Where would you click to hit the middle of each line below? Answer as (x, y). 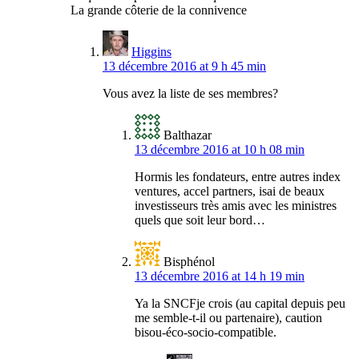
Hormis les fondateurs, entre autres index (238, 177)
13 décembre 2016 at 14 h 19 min (220, 276)
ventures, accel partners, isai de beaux (230, 192)
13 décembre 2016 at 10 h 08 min (220, 150)
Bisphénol (189, 262)
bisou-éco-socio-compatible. (206, 333)
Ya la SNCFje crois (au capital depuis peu (240, 304)
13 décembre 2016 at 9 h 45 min (184, 67)
